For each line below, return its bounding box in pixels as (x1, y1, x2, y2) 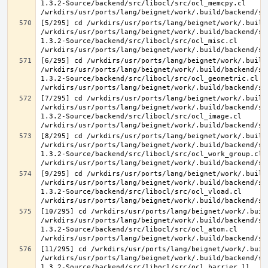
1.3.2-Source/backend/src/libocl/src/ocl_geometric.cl (41, 75, 258, 83)
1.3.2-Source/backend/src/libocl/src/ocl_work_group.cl (41, 150, 263, 158)
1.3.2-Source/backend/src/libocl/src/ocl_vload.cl (41, 188, 242, 196)
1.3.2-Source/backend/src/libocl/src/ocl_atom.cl (41, 226, 237, 233)
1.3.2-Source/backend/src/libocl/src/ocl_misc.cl (41, 37, 237, 45)
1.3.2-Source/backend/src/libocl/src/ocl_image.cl (41, 112, 242, 120)
